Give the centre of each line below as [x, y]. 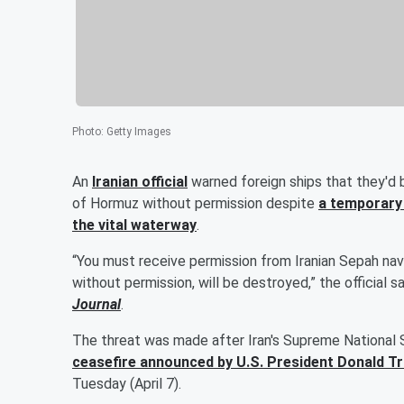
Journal [96, 304]
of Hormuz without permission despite [195, 203]
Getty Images [139, 131]
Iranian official [140, 181]
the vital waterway [134, 225]
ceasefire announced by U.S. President [205, 362]
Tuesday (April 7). [127, 383]
